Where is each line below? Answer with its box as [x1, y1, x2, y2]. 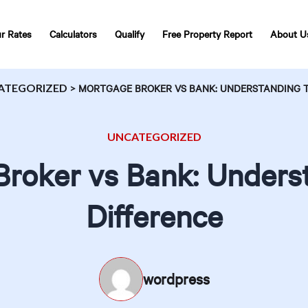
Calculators [49, 27, 97, 41]
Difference [85, 195, 223, 236]
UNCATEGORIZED [107, 130, 201, 143]
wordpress [142, 269, 210, 289]
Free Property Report [162, 27, 252, 41]
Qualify [115, 27, 144, 41]
